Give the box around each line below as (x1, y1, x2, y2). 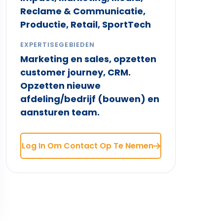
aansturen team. (20, 106, 100, 118)
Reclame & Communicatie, (20, 5, 146, 17)
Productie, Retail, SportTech (20, 18, 151, 31)
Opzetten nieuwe (20, 79, 101, 92)
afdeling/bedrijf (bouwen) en (20, 93, 160, 105)
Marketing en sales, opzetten (20, 53, 157, 65)
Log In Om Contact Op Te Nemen (21, 140, 153, 151)
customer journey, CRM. (20, 66, 131, 78)
